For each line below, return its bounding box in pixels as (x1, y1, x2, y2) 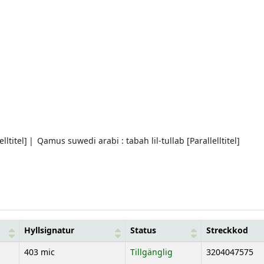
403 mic (24, 246, 55, 259)
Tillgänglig (130, 246, 173, 259)
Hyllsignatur (24, 224, 74, 237)
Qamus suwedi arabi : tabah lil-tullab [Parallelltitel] (37, 134, 240, 147)
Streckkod (206, 224, 248, 237)
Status (130, 224, 156, 237)
